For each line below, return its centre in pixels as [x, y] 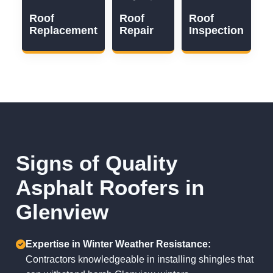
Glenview [62, 212]
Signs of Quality [97, 163]
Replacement [64, 30]
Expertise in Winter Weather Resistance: [119, 244]
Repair [137, 30]
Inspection [216, 30]
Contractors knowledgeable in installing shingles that [140, 259]
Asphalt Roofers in [110, 187]
